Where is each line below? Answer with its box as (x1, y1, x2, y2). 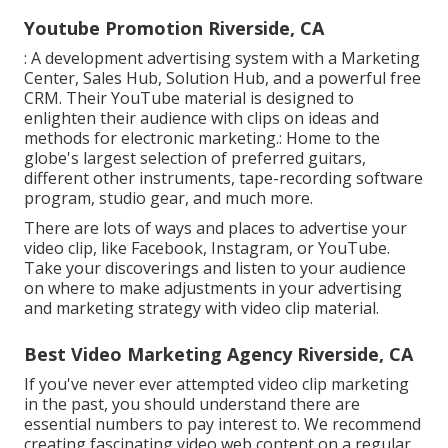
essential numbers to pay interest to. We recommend (24, 413, 421, 436)
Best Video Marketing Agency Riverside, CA (24, 342, 413, 367)
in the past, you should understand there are (24, 393, 360, 416)
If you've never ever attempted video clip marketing (24, 373, 409, 396)
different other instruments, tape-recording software (24, 167, 423, 190)
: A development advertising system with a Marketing (24, 47, 420, 70)
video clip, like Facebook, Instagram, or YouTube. (24, 237, 390, 260)
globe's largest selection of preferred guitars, (24, 147, 366, 170)
